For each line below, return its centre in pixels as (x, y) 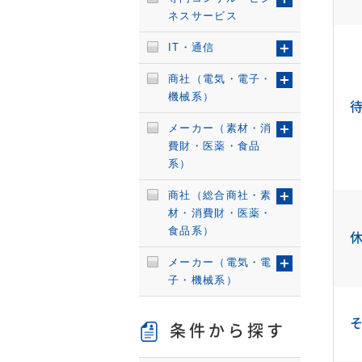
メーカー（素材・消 (220, 128)
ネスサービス (203, 16)
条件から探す (228, 330)
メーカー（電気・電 (220, 262)
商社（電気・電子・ (220, 79)
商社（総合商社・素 (220, 195)
